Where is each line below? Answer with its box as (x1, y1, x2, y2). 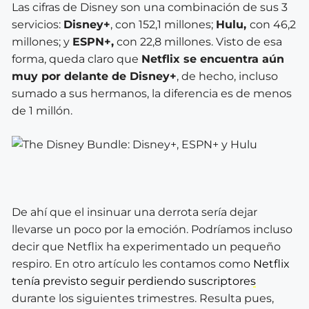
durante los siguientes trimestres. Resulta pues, (12, 291, 274, 305)
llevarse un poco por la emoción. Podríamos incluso (12, 222, 292, 236)
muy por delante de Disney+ (12, 69, 177, 83)
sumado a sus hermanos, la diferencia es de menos (12, 86, 292, 100)
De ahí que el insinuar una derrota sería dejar (12, 205, 257, 219)
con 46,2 (250, 17, 296, 31)
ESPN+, (72, 34, 114, 48)
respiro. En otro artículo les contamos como (12, 257, 253, 270)
